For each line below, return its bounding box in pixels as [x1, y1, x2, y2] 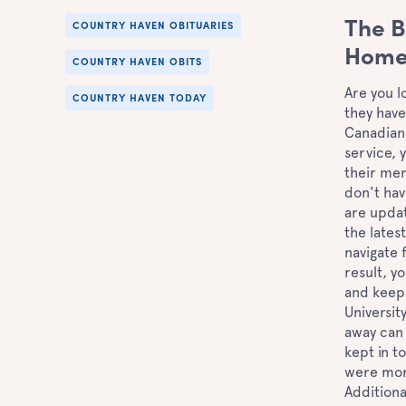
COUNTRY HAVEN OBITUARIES [72, 22, 234, 32]
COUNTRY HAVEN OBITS [72, 58, 202, 68]
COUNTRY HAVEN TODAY [72, 94, 207, 104]
